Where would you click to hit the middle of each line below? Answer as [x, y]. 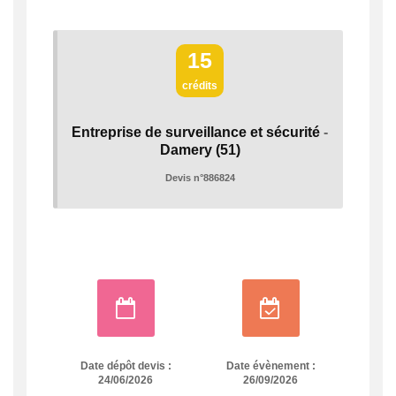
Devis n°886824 [200, 178]
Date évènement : [270, 366]
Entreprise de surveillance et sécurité [196, 133]
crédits [200, 86]
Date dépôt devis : [126, 366]
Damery [186, 150]
